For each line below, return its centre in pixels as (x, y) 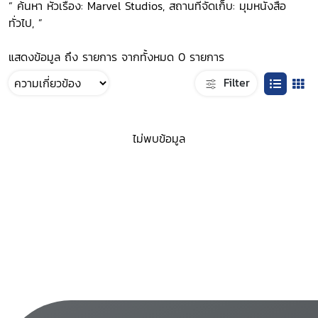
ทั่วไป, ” (26, 23)
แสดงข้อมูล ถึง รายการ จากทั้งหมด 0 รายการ (116, 57)
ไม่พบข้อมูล (159, 139)
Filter (235, 82)
